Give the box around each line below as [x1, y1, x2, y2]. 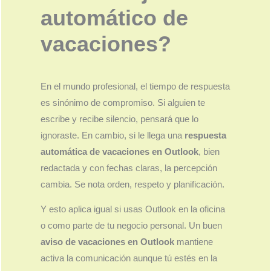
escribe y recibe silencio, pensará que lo [41, 114, 199, 124]
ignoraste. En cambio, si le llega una [41, 130, 185, 140]
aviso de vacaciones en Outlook [41, 237, 175, 247]
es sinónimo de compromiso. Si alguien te [41, 97, 206, 108]
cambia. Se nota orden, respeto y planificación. [41, 179, 225, 189]
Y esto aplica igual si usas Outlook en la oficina [41, 204, 226, 215]
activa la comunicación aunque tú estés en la [41, 253, 218, 264]
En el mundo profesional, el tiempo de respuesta [41, 81, 230, 91]
